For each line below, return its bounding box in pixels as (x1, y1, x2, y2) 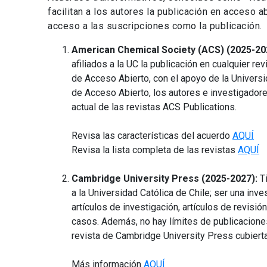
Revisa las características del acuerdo (72, 130, 232, 142)
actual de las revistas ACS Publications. (72, 101, 237, 113)
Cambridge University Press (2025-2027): (72, 173, 260, 185)
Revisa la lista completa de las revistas (72, 144, 238, 156)
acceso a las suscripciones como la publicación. (48, 20, 262, 32)
